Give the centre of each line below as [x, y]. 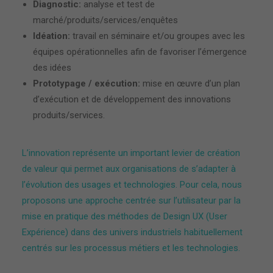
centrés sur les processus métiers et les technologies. [131, 248]
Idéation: [51, 36]
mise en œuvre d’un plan [190, 83]
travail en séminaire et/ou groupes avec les [158, 36]
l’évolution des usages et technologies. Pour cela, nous [132, 185]
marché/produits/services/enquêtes [105, 20]
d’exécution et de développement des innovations [132, 99]
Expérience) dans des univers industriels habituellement [132, 232]
